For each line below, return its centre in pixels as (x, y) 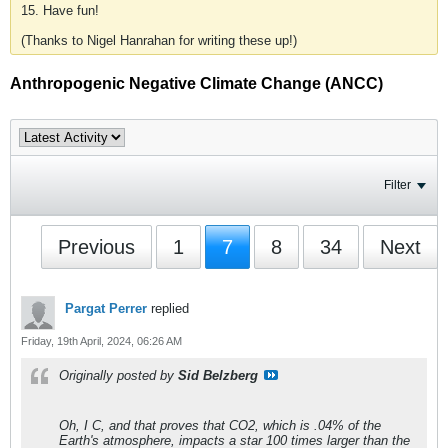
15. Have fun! (60, 10)
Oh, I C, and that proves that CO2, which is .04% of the (220, 425)
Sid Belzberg (218, 375)
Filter (397, 185)
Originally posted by (118, 375)
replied (168, 308)
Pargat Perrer (106, 308)
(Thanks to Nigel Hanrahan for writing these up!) (159, 40)
